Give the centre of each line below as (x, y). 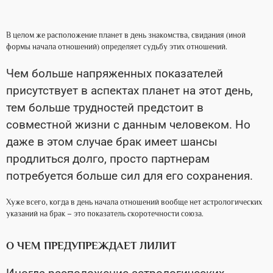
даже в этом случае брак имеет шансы (112, 142)
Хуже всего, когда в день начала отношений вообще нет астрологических (134, 203)
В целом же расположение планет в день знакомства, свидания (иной (126, 36)
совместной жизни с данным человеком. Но (128, 125)
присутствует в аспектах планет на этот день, (129, 91)
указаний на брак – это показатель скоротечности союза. (105, 214)
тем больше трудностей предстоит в (105, 108)
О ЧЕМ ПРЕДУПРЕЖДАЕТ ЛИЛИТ (93, 246)
